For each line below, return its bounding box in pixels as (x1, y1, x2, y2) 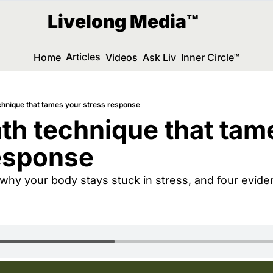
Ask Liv (142, 51, 176, 63)
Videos (105, 51, 138, 63)
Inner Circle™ (180, 51, 239, 63)
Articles (65, 51, 101, 63)
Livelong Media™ (47, 10, 199, 32)
